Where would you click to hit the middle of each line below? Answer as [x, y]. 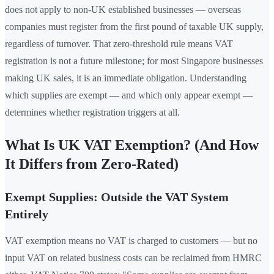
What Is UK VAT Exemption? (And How [132, 145]
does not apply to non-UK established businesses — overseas [123, 10]
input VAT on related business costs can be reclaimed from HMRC [133, 258]
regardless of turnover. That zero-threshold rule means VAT [119, 44]
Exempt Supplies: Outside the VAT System [117, 197]
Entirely [27, 214]
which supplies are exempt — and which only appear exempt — [129, 95]
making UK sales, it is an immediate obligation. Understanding [126, 78]
